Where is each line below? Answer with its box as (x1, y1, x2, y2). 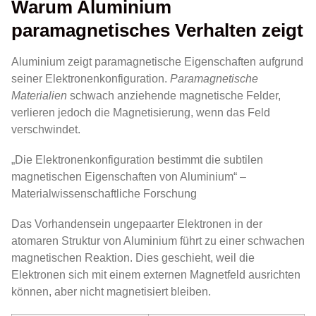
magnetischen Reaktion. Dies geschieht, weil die (11, 252, 255, 265)
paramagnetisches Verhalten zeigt (11, 20, 303, 40)
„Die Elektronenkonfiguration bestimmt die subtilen (11, 153, 263, 166)
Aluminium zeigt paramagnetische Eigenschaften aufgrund (11, 55, 303, 68)
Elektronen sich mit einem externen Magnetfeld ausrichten (11, 269, 300, 281)
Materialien (11, 89, 67, 102)
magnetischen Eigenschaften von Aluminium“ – (11, 170, 246, 183)
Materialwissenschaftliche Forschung (11, 187, 197, 200)
